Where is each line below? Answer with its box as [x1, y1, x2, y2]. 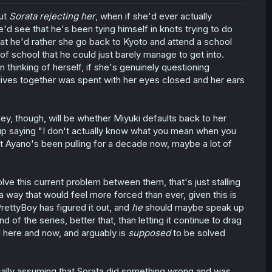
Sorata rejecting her [8, 10, 95, 22]
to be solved [170, 226, 225, 239]
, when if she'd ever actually [95, 10, 212, 22]
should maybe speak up [142, 201, 244, 213]
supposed [127, 226, 171, 239]
